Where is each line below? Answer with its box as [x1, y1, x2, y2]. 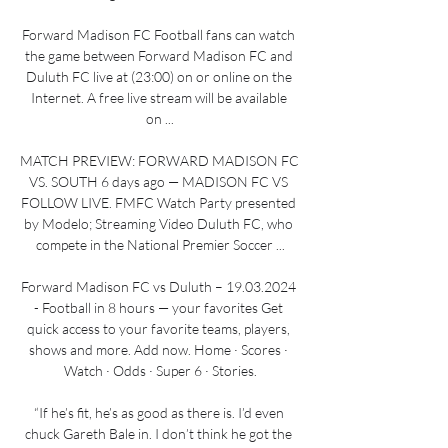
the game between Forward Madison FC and [24, 46, 293, 64]
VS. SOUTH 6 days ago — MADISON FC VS [29, 172, 288, 190]
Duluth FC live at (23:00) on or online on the [25, 67, 292, 85]
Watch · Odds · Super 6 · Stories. [63, 361, 257, 379]
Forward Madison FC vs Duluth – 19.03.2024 [21, 277, 296, 295]
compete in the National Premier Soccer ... [35, 235, 285, 253]
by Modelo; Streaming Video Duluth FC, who [24, 214, 293, 232]
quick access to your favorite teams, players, [27, 319, 290, 337]
